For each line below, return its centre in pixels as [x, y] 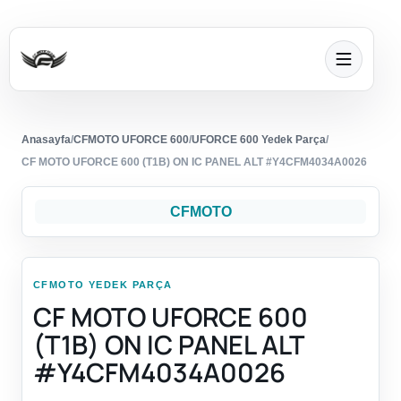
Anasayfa [46, 140]
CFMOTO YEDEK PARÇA [103, 285]
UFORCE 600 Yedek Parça [259, 140]
